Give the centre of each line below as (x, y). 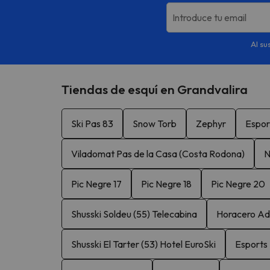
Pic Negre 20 (238, 184)
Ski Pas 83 (92, 123)
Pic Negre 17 (96, 184)
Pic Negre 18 (166, 184)
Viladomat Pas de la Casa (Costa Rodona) (158, 153)
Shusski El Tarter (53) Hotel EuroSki (143, 244)
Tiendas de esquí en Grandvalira (155, 89)
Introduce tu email (209, 17)
